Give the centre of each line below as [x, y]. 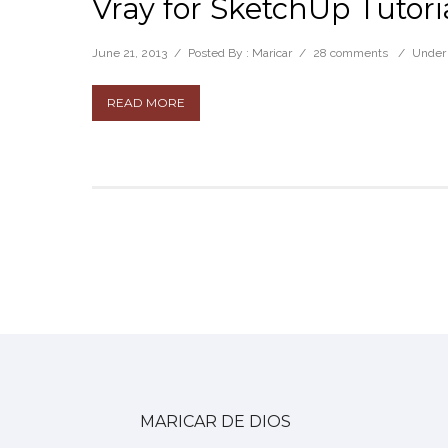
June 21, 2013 [129, 53]
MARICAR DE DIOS [215, 421]
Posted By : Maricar [240, 53]
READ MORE [146, 102]
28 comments [350, 53]
